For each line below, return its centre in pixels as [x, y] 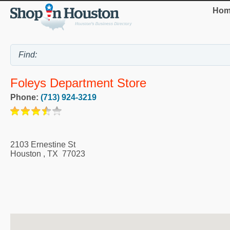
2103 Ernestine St [43, 145]
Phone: [25, 98]
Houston [26, 154]
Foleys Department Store [78, 83]
